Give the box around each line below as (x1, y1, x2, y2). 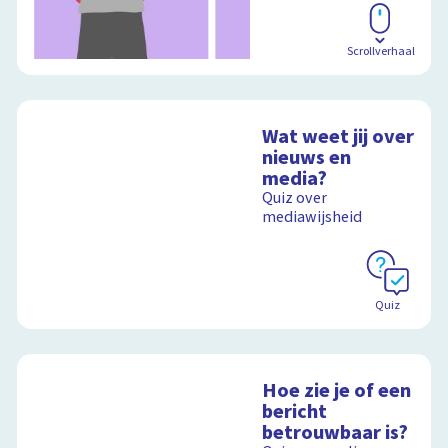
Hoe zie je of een (262, 375, 412, 405)
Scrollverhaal (346, 42, 415, 60)
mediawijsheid (262, 205, 363, 228)
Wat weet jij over (262, 121, 415, 151)
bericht (262, 396, 328, 426)
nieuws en (262, 142, 352, 172)
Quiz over (262, 186, 328, 209)
